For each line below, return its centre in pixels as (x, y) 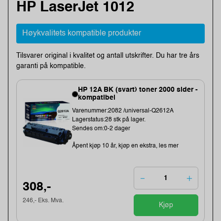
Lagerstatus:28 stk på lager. (109, 120)
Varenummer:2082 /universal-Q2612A (123, 111)
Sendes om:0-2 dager (101, 129)
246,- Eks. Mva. (43, 201)
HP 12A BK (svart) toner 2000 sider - (138, 90)
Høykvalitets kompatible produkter (82, 33)
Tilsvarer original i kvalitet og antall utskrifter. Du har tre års (108, 55)
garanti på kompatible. (51, 66)
